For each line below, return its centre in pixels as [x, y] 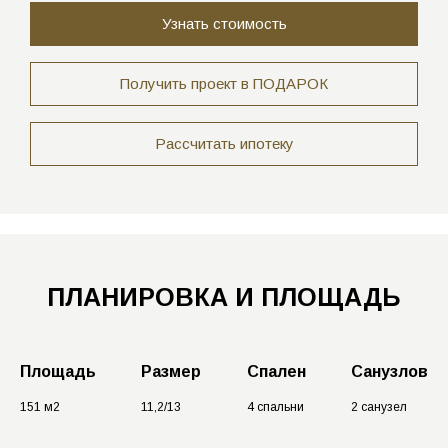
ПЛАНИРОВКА [141, 297]
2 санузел [378, 407]
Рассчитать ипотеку [224, 144]
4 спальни [275, 407]
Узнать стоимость [224, 24]
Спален [276, 372]
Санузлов [389, 372]
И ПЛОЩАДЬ [318, 297]
